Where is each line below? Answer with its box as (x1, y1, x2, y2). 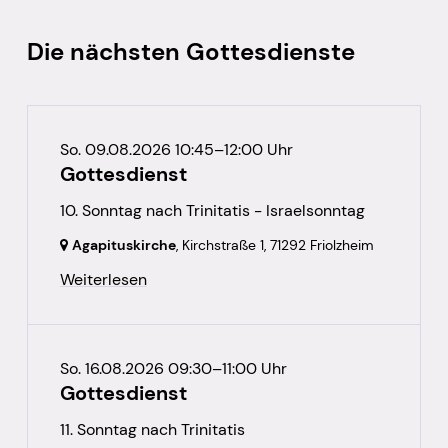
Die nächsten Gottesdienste (26, 36, 355, 68)
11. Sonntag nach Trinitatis (59, 419, 245, 441)
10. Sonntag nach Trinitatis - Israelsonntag (59, 200, 365, 222)
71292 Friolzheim (269, 236, 374, 255)
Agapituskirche (71, 236, 176, 255)
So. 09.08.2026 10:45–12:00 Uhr (59, 139, 293, 161)
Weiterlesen (59, 269, 147, 291)
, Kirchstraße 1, (175, 236, 270, 255)
